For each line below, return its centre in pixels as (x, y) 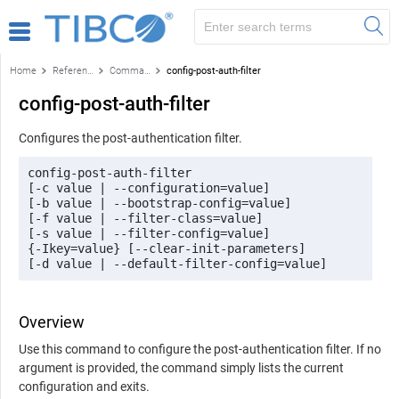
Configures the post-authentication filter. (130, 138)
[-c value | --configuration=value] (152, 187)
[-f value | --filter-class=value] (149, 218)
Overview (52, 322)
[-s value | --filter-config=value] (149, 233)
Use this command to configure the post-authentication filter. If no (200, 349)
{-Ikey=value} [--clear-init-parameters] (170, 248)
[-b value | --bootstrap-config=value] (163, 203)
